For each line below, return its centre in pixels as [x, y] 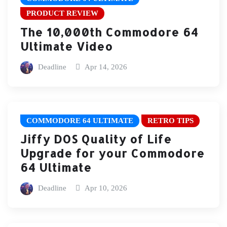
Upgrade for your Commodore [112, 153]
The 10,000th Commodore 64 [109, 32]
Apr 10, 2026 [106, 188]
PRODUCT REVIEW [62, 13]
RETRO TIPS [171, 120]
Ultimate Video [67, 46]
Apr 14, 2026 [106, 67]
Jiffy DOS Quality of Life [96, 139]
